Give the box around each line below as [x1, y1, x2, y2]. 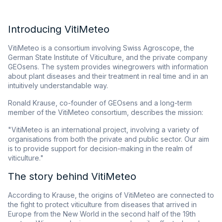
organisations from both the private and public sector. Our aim [8, 135, 209, 144]
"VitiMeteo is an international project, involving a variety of [8, 125, 199, 134]
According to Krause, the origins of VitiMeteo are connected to [8, 191, 214, 200]
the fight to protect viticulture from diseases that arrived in [8, 200, 197, 209]
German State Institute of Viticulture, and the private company [8, 53, 208, 62]
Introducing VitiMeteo [8, 23, 110, 36]
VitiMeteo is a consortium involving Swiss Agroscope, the [8, 44, 194, 53]
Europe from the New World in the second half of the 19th [8, 210, 196, 219]
